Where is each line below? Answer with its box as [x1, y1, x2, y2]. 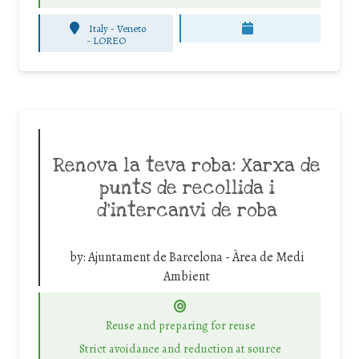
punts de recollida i [99, 176, 275, 201]
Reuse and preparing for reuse [105, 317, 256, 334]
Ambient [163, 268, 210, 286]
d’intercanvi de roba [96, 199, 277, 224]
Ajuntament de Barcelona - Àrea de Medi [87, 248, 305, 267]
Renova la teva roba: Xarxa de [53, 154, 321, 179]
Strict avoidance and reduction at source [79, 340, 281, 357]
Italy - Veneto [88, 21, 146, 35]
